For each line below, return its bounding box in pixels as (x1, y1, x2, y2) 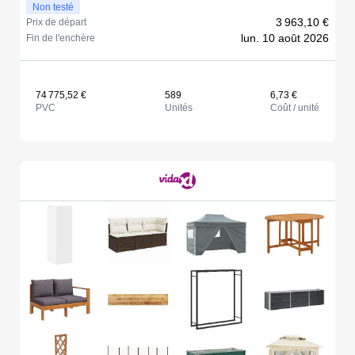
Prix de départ (26, 17, 86, 29)
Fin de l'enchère (26, 32, 95, 44)
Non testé (32, 2, 74, 13)
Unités (164, 102, 193, 114)
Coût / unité (270, 102, 319, 114)
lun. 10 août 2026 (241, 32, 329, 45)
